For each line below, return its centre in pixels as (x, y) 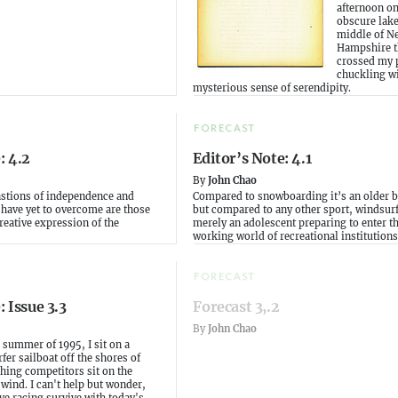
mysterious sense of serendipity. (272, 88)
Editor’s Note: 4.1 (252, 159)
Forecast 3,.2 (236, 307)
